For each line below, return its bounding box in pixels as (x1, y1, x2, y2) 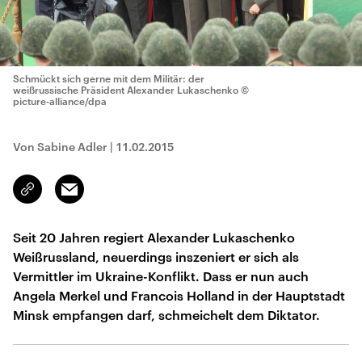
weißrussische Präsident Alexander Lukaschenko (13, 84, 238, 95)
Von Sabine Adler (13, 140, 107, 154)
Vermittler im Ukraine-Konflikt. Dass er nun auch (13, 268, 309, 284)
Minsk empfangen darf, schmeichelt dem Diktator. (13, 307, 320, 322)
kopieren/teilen (27, 190, 104, 203)
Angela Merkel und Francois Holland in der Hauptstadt (13, 288, 345, 303)
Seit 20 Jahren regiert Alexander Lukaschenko (13, 229, 295, 245)
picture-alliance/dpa (13, 95, 107, 107)
